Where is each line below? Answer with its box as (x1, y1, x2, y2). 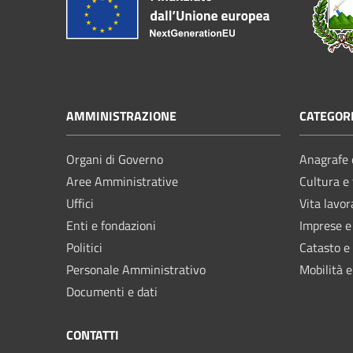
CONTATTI (66, 325, 119, 344)
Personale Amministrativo (66, 260, 206, 279)
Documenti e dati (66, 282, 158, 301)
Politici (66, 238, 102, 257)
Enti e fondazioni (66, 216, 156, 235)
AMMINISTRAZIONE (66, 106, 176, 125)
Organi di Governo (66, 150, 163, 169)
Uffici (66, 194, 94, 213)
